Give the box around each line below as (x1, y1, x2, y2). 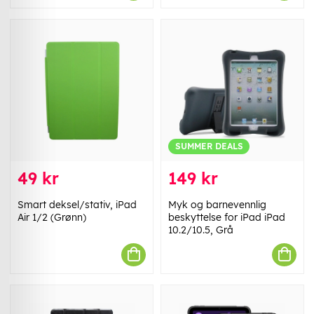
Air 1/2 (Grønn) (18, 210, 86, 224)
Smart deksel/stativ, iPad (18, 198, 137, 211)
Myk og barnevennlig (168, 198, 266, 211)
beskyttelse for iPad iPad (168, 210, 285, 224)
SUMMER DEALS (175, 141, 243, 152)
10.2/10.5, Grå (168, 223, 233, 236)
